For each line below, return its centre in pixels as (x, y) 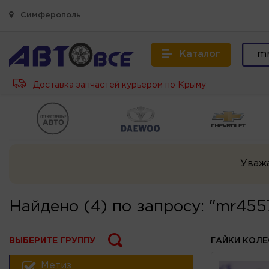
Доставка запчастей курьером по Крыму (118, 85)
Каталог (200, 54)
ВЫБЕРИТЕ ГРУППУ (52, 240)
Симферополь (50, 15)
